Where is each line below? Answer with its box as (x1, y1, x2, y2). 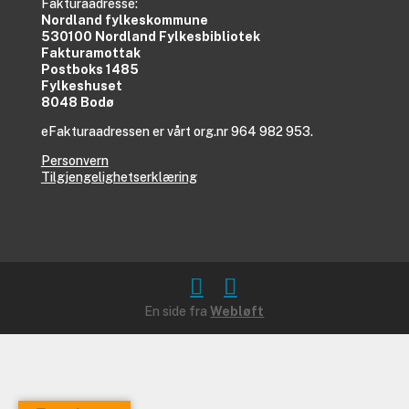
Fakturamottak (40, 45, 141, 60)
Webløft (210, 303, 265, 319)
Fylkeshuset (40, 78, 122, 93)
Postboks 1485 (40, 61, 139, 77)
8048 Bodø (40, 94, 114, 110)
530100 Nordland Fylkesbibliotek (40, 28, 260, 44)
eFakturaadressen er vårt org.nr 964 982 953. (40, 123, 313, 139)
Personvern (40, 152, 109, 168)
